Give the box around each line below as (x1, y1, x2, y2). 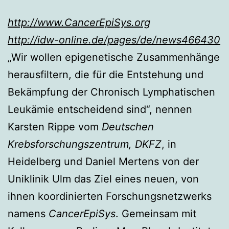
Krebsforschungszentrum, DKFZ (8, 138, 162, 150)
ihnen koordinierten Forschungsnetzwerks (8, 190, 212, 202)
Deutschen (102, 120, 154, 133)
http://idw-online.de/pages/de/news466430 (8, 33, 220, 46)
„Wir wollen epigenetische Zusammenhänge (8, 51, 220, 63)
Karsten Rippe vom (8, 120, 102, 133)
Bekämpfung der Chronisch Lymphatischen (8, 85, 215, 98)
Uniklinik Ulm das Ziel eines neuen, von (8, 172, 199, 185)
